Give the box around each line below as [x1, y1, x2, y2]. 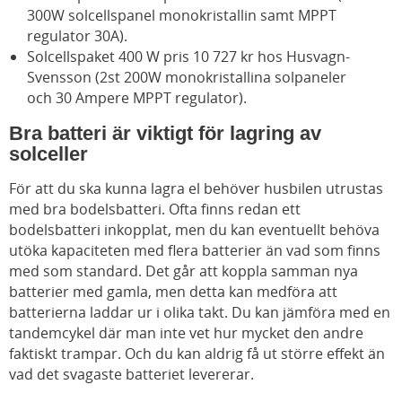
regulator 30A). [27, 26, 127, 47]
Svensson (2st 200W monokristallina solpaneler [27, 67, 346, 88]
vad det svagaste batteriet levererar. [9, 364, 254, 385]
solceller [9, 143, 88, 166]
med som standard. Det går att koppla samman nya [9, 261, 358, 282]
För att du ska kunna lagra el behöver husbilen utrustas [9, 179, 383, 199]
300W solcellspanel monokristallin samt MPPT [27, 5, 336, 26]
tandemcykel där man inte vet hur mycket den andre [9, 323, 363, 344]
